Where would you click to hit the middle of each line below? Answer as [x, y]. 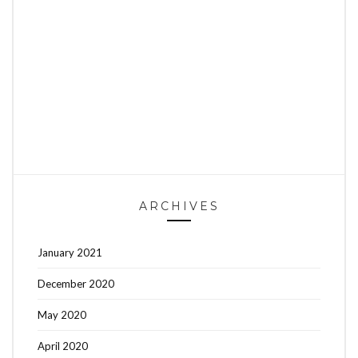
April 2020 [63, 346]
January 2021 [70, 252]
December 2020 [76, 283]
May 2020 [62, 314]
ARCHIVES [179, 206]
